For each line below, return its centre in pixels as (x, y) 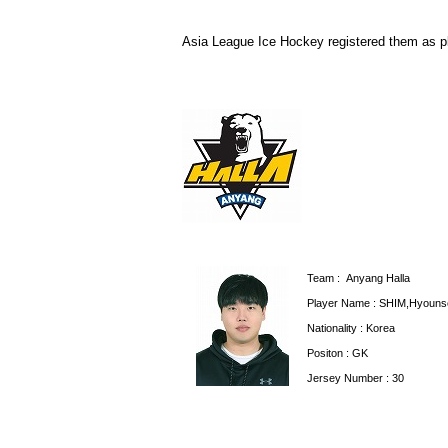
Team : (326, 278)
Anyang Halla (378, 278)
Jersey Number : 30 (355, 378)
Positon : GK (337, 353)
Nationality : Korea (351, 328)
